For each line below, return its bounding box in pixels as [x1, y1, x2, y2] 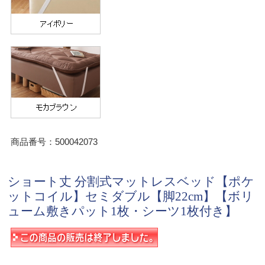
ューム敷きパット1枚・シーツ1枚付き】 [8, 203, 238, 218]
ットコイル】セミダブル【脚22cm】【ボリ [8, 189, 254, 203]
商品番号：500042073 [11, 136, 98, 147]
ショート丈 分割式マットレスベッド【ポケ [8, 174, 255, 189]
